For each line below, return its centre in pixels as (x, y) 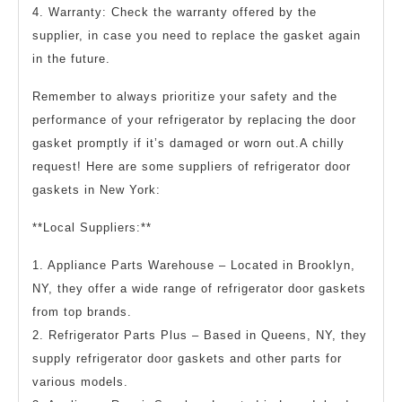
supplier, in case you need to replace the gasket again (197, 35)
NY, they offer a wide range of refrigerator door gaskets (199, 288)
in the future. (71, 58)
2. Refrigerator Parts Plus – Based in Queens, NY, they (200, 335)
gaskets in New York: (96, 189)
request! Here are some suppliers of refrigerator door (192, 166)
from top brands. (82, 311)
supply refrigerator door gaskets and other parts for (187, 358)
